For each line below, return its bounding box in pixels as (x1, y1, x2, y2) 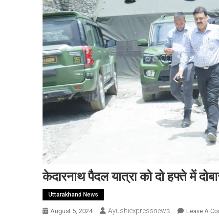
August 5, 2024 (50, 207, 92, 215)
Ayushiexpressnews (108, 207, 170, 215)
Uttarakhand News (48, 191, 98, 198)
